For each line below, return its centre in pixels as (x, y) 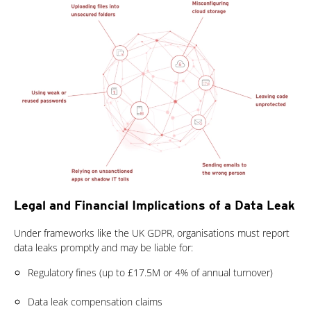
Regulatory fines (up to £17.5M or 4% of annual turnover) (150, 273)
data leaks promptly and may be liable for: (103, 248)
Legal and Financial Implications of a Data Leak (154, 205)
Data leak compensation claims (95, 302)
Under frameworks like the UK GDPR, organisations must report (152, 233)
